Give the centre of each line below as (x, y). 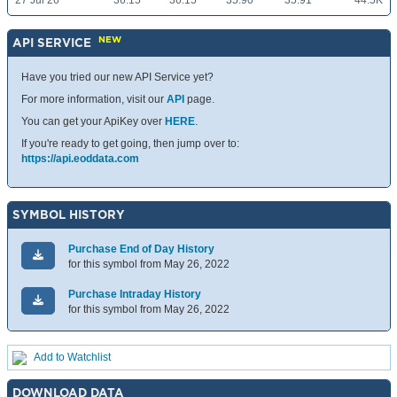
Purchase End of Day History (141, 249)
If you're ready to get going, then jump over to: (130, 144)
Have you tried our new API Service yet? (117, 78)
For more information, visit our (94, 100)
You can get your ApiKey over (93, 122)
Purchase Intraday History (135, 295)
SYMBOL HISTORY (69, 215)
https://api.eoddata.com (80, 159)
